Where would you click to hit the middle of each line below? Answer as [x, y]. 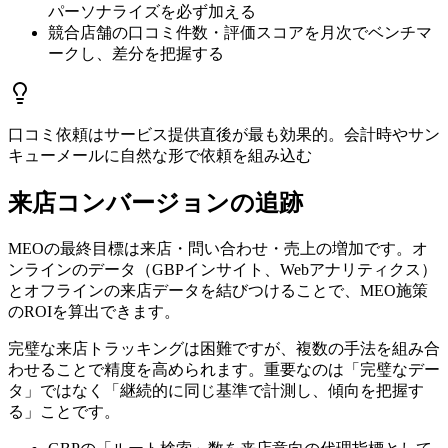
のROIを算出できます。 [94, 312]
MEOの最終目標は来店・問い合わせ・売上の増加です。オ [218, 249]
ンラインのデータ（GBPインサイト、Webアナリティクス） [222, 270]
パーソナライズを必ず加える [152, 12]
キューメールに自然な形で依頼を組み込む [160, 156]
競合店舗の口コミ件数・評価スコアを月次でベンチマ [240, 33]
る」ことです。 [64, 412]
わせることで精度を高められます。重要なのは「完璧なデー [224, 370]
